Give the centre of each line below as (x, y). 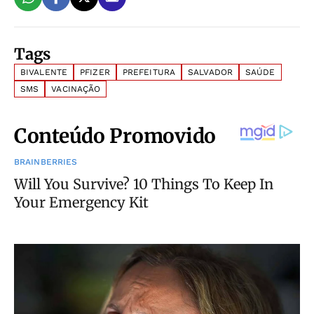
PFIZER (95, 73)
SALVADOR (210, 73)
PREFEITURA (149, 73)
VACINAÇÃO (76, 89)
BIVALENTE (44, 73)
